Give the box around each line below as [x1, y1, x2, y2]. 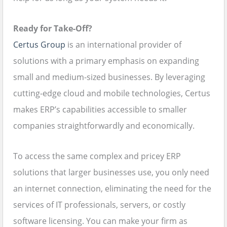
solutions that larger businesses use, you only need [13, 167, 209, 178]
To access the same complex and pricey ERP [13, 150, 181, 162]
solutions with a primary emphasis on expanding [13, 55, 199, 67]
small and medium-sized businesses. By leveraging [13, 71, 205, 83]
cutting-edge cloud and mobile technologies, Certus [13, 88, 210, 99]
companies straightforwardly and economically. [13, 120, 195, 132]
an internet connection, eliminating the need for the [13, 183, 211, 195]
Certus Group [13, 39, 65, 51]
